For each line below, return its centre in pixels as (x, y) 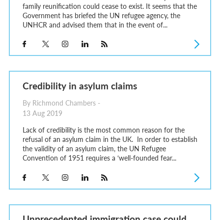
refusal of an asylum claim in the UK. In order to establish (110, 139)
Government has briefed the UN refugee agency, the (101, 15)
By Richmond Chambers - (61, 103)
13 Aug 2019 (42, 113)
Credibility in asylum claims (80, 85)
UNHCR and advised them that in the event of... (95, 24)
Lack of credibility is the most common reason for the (103, 130)
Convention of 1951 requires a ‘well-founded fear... (99, 158)
